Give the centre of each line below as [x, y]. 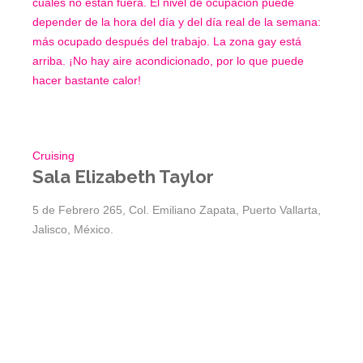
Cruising [53, 156]
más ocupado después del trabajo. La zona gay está [167, 42]
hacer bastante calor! [87, 81]
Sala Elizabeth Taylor [123, 177]
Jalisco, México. [73, 230]
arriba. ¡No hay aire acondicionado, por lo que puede [168, 61]
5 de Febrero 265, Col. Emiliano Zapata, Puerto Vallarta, [177, 210]
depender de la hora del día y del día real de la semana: [177, 22]
